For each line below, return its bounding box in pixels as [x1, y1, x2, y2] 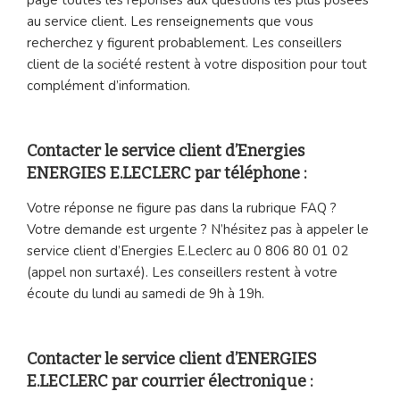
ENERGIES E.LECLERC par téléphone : [27, 163, 306, 184]
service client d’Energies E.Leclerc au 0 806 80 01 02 [27, 241, 348, 260]
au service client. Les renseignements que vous [27, 12, 313, 30]
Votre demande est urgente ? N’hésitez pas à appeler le [27, 220, 369, 238]
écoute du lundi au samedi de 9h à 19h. [27, 284, 264, 303]
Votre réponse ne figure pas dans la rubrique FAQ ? [27, 198, 337, 217]
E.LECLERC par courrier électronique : [27, 371, 312, 392]
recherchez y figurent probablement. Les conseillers [27, 33, 342, 52]
